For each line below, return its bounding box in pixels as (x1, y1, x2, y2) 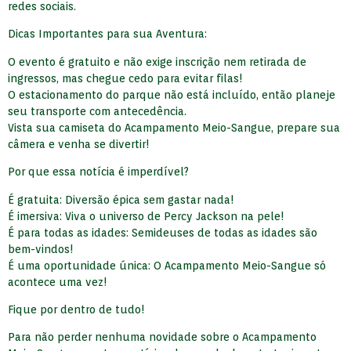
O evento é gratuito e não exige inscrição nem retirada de (8, 55, 306, 68)
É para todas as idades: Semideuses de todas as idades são (8, 226, 317, 239)
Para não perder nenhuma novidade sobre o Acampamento (8, 331, 317, 344)
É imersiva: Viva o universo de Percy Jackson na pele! (8, 209, 284, 223)
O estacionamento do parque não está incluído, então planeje (8, 88, 335, 101)
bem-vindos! (8, 242, 74, 255)
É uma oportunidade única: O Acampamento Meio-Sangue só (8, 259, 326, 272)
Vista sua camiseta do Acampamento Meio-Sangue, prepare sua (8, 121, 340, 134)
